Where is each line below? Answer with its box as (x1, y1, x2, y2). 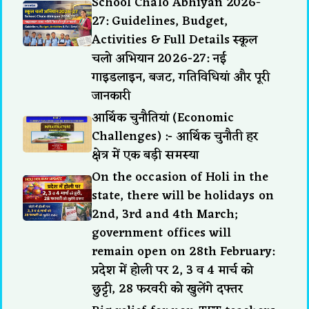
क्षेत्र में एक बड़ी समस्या (92, 143, 199, 166)
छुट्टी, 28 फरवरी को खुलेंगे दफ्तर (92, 277, 243, 300)
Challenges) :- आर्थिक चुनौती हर (92, 125, 259, 148)
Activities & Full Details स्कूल (92, 28, 258, 51)
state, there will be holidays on (92, 184, 274, 207)
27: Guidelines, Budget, (92, 10, 228, 32)
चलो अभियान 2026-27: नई (92, 47, 226, 70)
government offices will (92, 221, 232, 244)
